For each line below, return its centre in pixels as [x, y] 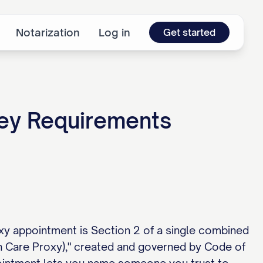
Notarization [48, 32]
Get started [189, 32]
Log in [114, 32]
